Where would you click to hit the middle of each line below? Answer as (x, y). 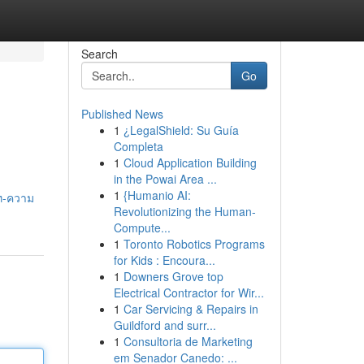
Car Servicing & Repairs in (191, 309)
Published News (122, 114)
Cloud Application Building (190, 162)
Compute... (142, 227)
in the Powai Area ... (165, 179)
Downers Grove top (173, 276)
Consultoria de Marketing (188, 341)
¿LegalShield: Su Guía (181, 130)
